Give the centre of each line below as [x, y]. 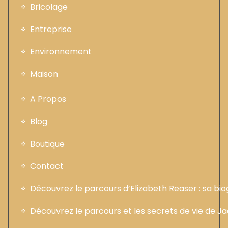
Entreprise [51, 29]
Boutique [47, 144]
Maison [44, 74]
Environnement [61, 51]
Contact [47, 166]
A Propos [48, 99]
